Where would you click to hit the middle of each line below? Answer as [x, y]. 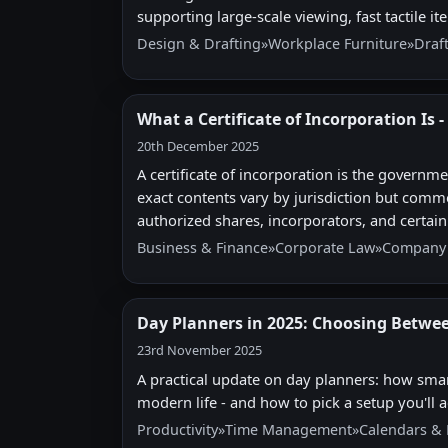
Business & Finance [202, 248]
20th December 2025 [198, 146]
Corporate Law [325, 248]
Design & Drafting [199, 44]
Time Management [288, 429]
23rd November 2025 [199, 350]
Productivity [177, 429]
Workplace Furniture [337, 44]
